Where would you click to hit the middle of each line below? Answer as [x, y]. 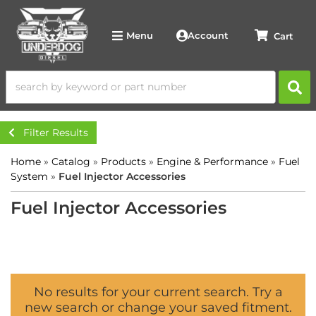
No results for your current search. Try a [158, 292]
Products [123, 162]
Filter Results [56, 133]
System [29, 176]
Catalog [71, 162]
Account [208, 35]
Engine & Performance [212, 162]
